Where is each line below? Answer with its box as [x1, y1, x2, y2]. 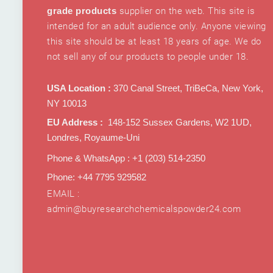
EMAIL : [47, 188, 80, 200]
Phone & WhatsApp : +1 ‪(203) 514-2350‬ [47, 153, 205, 164]
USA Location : [47, 83, 111, 94]
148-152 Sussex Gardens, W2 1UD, [105, 117, 252, 128]
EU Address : [47, 117, 103, 128]
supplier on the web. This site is [116, 5, 255, 17]
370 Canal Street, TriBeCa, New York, [111, 83, 263, 94]
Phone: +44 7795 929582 [47, 172, 146, 183]
